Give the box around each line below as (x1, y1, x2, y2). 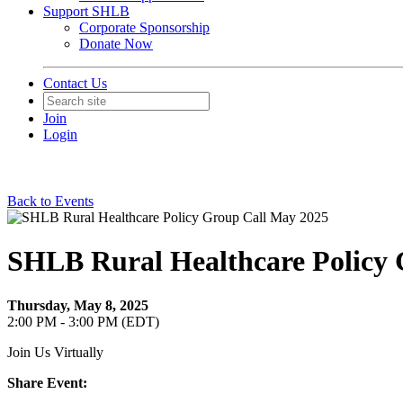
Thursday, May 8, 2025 (7, 297, 148, 313)
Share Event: (7, 374, 87, 390)
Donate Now (79, 36, 153, 51)
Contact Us (43, 76, 107, 91)
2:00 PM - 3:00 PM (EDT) (7, 313, 159, 329)
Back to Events (7, 193, 94, 209)
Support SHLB (43, 4, 130, 19)
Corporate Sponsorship (79, 20, 210, 35)
